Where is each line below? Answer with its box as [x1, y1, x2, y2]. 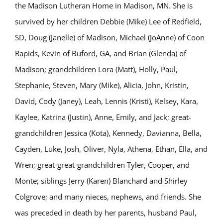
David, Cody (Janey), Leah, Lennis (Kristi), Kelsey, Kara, [15, 96, 198, 106]
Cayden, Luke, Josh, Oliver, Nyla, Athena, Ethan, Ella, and [15, 144, 208, 154]
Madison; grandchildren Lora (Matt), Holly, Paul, [15, 64, 178, 74]
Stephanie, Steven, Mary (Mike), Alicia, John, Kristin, [15, 80, 189, 90]
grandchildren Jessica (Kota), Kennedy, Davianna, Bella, [15, 128, 202, 138]
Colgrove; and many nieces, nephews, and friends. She [15, 192, 201, 202]
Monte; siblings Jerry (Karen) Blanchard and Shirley [15, 176, 188, 186]
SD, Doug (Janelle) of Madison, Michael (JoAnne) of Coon [15, 32, 205, 42]
